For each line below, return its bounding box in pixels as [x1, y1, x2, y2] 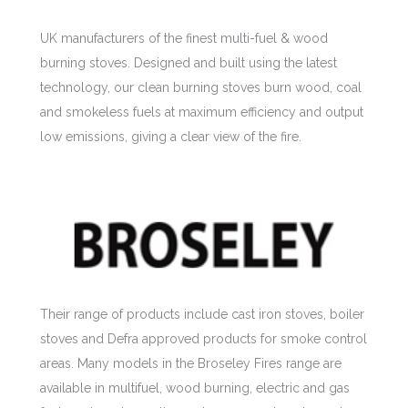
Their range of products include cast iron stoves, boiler [40, 307, 364, 322]
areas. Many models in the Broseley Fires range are [40, 356, 342, 372]
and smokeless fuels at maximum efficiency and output [40, 104, 363, 119]
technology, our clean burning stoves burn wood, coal [40, 79, 362, 95]
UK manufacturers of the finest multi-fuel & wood [40, 30, 328, 46]
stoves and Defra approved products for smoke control [40, 331, 367, 347]
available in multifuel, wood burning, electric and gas [40, 381, 350, 396]
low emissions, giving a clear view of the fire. [40, 128, 301, 144]
